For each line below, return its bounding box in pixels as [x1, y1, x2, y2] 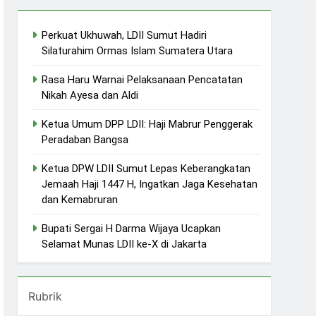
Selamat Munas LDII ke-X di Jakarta [42, 237, 207, 250]
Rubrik [28, 288, 63, 303]
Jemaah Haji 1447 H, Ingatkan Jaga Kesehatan [42, 177, 258, 190]
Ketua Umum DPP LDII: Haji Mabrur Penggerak [42, 117, 253, 130]
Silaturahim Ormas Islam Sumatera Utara [42, 44, 233, 57]
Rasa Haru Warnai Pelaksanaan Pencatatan [42, 73, 243, 86]
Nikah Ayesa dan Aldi [42, 88, 139, 102]
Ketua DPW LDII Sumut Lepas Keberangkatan [42, 162, 251, 175]
